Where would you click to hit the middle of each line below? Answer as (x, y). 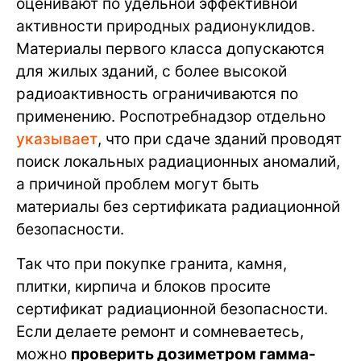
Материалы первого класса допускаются (170, 49)
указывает (57, 139)
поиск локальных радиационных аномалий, (178, 162)
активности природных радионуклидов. (166, 27)
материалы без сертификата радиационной (178, 207)
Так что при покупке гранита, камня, (151, 264)
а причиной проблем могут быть (138, 185)
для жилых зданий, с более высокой (151, 72)
